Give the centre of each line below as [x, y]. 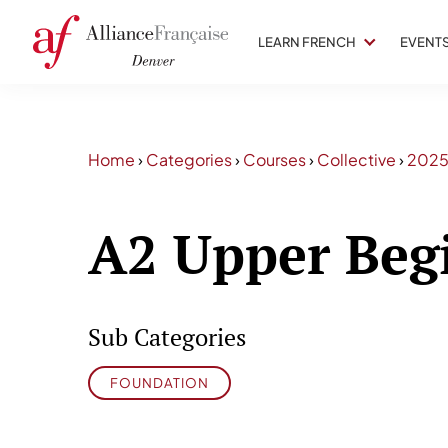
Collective [356, 159]
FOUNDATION [159, 383]
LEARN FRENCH [307, 42]
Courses [274, 159]
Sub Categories [167, 337]
